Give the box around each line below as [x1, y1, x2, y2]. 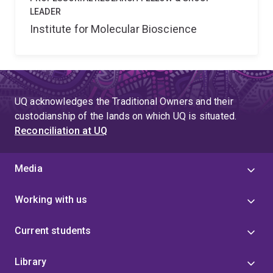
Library [15, 256, 47, 268]
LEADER [30, 7, 61, 16]
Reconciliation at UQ [15, 125, 108, 136]
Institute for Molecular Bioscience [30, 23, 197, 35]
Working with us [15, 194, 88, 205]
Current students [15, 225, 91, 236]
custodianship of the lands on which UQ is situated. [15, 110, 237, 122]
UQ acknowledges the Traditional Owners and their [15, 96, 233, 107]
